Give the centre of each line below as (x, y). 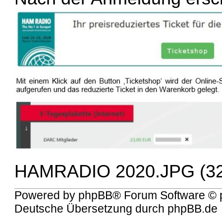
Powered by (47, 195)
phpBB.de (193, 209)
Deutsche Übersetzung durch (91, 209)
